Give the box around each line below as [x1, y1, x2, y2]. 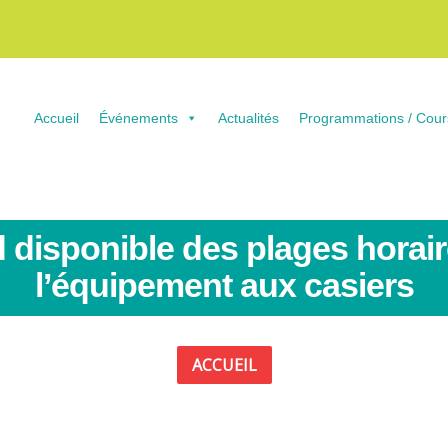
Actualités [218, 110, 279, 126]
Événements [99, 110, 178, 126]
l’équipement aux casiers [34, 266, 414, 304]
